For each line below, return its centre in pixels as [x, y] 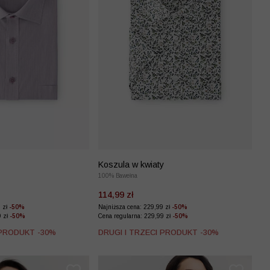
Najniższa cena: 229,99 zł [135, 207]
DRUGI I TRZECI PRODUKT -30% [159, 232]
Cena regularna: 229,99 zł [135, 216]
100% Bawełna [118, 175]
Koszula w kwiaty [131, 164]
